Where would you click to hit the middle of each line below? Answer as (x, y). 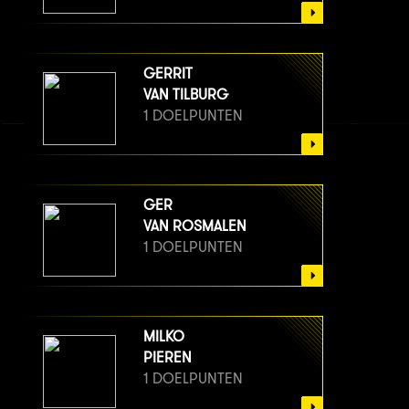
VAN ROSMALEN (195, 226)
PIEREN (168, 358)
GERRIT (168, 74)
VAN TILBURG (186, 95)
